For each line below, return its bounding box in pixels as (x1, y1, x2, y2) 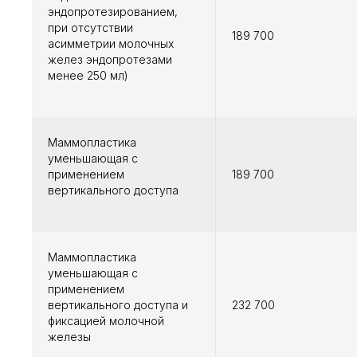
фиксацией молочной (48, 314, 164, 328)
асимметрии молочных (48, 37, 174, 51)
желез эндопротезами (48, 53, 172, 67)
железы (48, 330, 91, 344)
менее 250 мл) (48, 69, 128, 83)
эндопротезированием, (48, 5, 178, 19)
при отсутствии (48, 21, 133, 35)
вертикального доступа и (48, 298, 188, 312)
